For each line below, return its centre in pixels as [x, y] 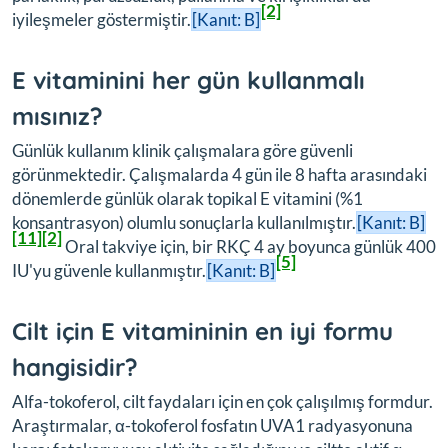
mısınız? [57, 115]
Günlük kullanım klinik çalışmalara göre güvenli [182, 150]
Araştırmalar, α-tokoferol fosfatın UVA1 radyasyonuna [212, 425]
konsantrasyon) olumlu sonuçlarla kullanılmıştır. [184, 222]
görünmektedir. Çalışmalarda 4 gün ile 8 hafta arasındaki [219, 174]
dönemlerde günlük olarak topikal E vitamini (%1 [187, 198]
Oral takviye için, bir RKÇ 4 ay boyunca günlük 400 [249, 246]
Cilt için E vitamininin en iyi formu [202, 330]
